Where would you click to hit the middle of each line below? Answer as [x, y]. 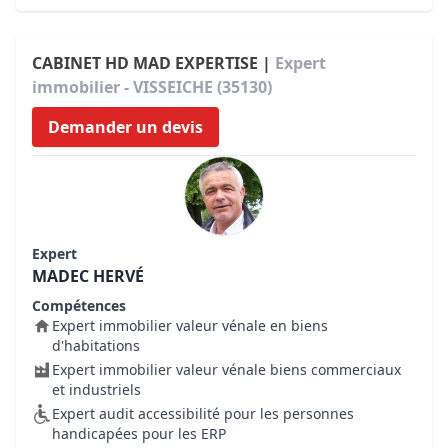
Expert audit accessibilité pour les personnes [203, 413]
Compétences [79, 305]
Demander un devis [125, 127]
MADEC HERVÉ [88, 276]
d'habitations [96, 345]
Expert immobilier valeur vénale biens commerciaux [226, 369]
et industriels [96, 389]
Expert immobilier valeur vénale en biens [190, 325]
